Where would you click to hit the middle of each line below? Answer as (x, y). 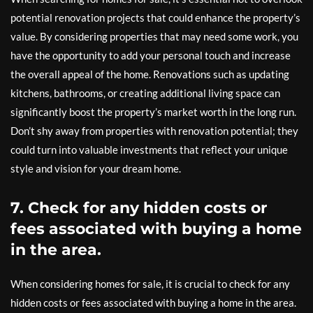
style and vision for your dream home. (96, 168)
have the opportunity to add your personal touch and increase (151, 55)
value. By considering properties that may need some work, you (154, 36)
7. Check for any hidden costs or (139, 208)
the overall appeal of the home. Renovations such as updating (150, 74)
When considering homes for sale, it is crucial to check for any (150, 284)
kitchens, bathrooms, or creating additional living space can (145, 93)
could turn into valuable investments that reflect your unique (149, 150)
